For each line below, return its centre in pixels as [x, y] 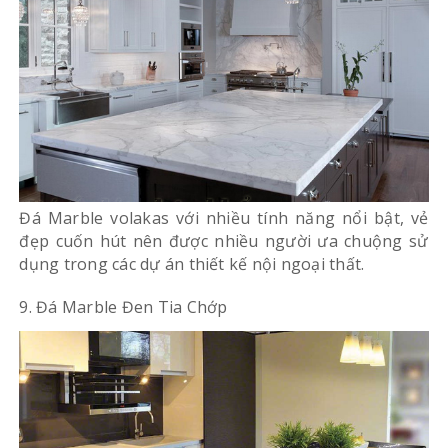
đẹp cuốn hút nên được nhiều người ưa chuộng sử [224, 241]
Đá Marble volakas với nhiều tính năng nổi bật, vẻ [224, 218]
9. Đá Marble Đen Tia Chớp [123, 307]
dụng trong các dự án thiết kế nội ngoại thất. [192, 264]
